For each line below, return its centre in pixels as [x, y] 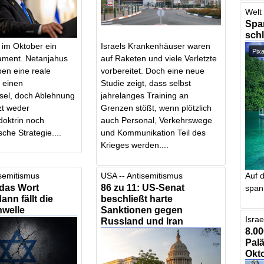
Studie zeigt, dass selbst [146, 83]
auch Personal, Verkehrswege [157, 120]
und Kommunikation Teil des [154, 132]
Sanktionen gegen [142, 210]
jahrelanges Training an [145, 95]
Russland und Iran [142, 221]
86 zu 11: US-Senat [143, 188]
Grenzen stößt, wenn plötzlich [156, 108]
